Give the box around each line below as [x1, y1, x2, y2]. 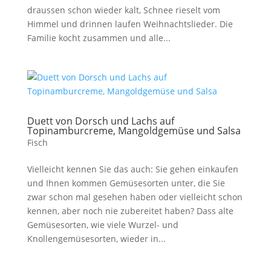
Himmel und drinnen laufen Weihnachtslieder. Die [27, 18, 233, 30]
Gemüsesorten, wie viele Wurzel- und [27, 218, 178, 230]
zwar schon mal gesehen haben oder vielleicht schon [27, 191, 243, 203]
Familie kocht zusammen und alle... [27, 31, 171, 44]
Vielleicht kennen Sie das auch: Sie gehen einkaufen [27, 163, 238, 175]
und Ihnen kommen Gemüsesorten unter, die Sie [27, 177, 225, 189]
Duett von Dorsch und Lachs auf [27, 114, 174, 128]
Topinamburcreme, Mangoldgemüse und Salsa [27, 123, 241, 137]
